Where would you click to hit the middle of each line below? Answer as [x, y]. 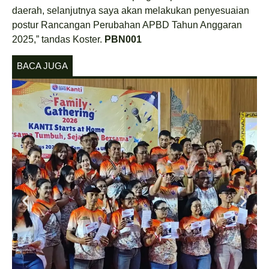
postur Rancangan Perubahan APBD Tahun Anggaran [127, 25]
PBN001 [123, 39]
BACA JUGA [42, 66]
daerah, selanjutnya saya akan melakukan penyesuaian [131, 10]
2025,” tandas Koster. [58, 39]
